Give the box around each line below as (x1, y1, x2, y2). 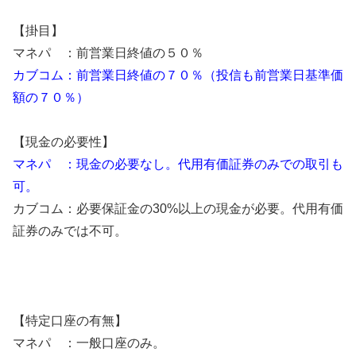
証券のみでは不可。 (13, 224, 127, 238)
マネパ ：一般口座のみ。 (13, 336, 165, 350)
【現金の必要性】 (13, 135, 114, 149)
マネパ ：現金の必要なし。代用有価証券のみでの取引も (13, 157, 343, 172)
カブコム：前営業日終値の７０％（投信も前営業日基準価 (13, 68, 343, 83)
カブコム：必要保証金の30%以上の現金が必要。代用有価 (13, 202, 343, 216)
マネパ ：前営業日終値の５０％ (13, 46, 203, 60)
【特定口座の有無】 (13, 314, 127, 328)
